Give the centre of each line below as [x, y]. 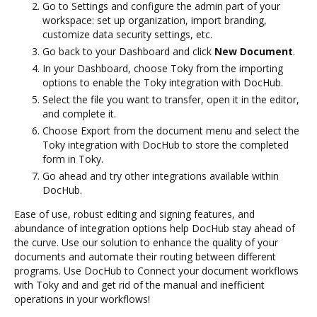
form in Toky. [73, 158]
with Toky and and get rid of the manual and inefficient [139, 284]
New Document [254, 51]
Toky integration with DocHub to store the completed [166, 144]
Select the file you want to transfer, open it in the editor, [171, 99]
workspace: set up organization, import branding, [155, 20]
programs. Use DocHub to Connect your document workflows [156, 270]
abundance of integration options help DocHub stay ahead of [155, 228]
